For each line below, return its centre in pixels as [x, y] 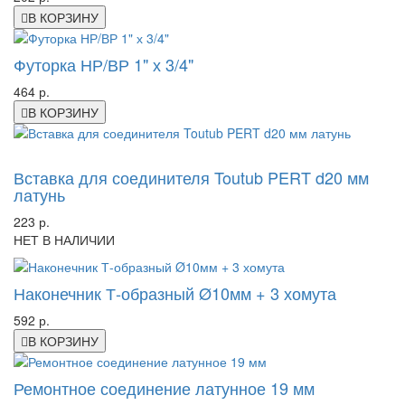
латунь [39, 194]
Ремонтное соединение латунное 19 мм [164, 387]
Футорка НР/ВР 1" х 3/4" [104, 64]
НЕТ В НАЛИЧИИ [64, 239]
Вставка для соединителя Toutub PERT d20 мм [191, 177]
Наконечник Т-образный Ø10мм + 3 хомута [175, 292]
